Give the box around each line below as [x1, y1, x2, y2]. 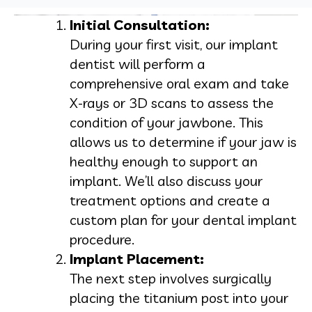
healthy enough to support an [70, 152, 258, 170]
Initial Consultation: [70, 15, 210, 33]
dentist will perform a [70, 54, 205, 72]
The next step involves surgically [70, 269, 272, 287]
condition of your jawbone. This [70, 113, 263, 131]
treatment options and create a [70, 191, 270, 209]
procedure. [70, 230, 134, 248]
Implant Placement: [70, 249, 204, 267]
